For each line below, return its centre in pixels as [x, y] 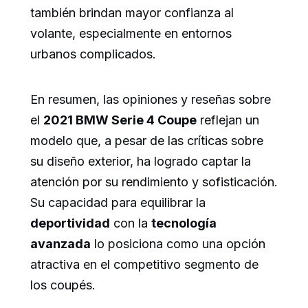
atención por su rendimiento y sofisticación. [154, 182]
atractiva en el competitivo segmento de [144, 265]
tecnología [184, 223]
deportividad [70, 223]
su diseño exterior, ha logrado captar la [141, 162]
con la [131, 223]
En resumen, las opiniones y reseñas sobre [151, 100]
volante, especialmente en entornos [131, 34]
